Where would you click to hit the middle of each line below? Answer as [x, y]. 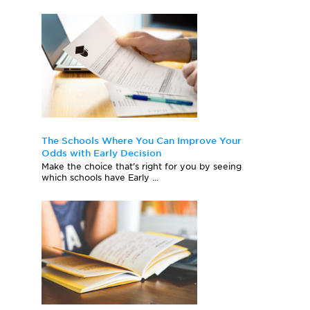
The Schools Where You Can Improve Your [142, 141]
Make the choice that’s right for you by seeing [142, 167]
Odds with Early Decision [101, 154]
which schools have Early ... [100, 178]
